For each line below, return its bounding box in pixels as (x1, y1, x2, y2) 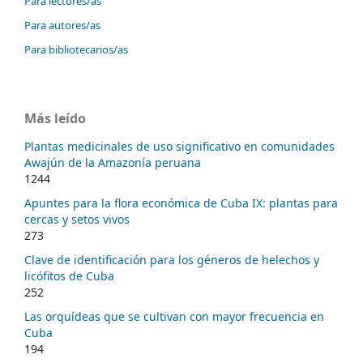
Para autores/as (24, 18, 100, 33)
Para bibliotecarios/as (24, 42, 128, 58)
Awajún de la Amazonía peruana (24, 154, 201, 170)
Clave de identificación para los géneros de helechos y (24, 251, 319, 267)
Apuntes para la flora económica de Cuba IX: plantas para (24, 194, 338, 211)
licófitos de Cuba (24, 267, 114, 284)
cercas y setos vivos (24, 211, 130, 227)
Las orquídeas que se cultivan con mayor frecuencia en (24, 308, 324, 324)
